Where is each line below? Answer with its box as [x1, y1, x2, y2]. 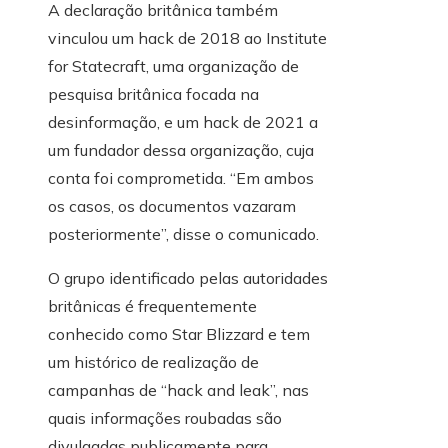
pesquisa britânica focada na [48, 84, 259, 105]
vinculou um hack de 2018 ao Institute [48, 28, 327, 49]
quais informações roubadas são [48, 408, 282, 429]
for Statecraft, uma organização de [48, 56, 299, 77]
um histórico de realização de [48, 352, 259, 373]
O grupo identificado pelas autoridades [48, 268, 328, 289]
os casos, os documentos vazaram [48, 196, 296, 217]
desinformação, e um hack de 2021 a [48, 112, 318, 133]
